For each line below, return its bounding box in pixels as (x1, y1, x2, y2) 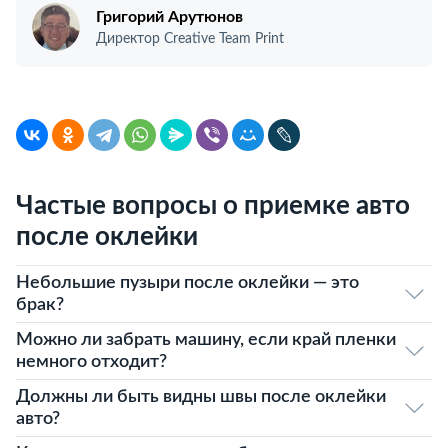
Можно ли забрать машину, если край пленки (16, 331, 396, 349)
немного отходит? (16, 353, 167, 371)
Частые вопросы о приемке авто (16, 193, 410, 219)
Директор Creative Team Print (96, 31, 284, 46)
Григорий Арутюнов (96, 8, 243, 25)
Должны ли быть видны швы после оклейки (16, 388, 386, 406)
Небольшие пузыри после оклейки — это (16, 274, 359, 292)
